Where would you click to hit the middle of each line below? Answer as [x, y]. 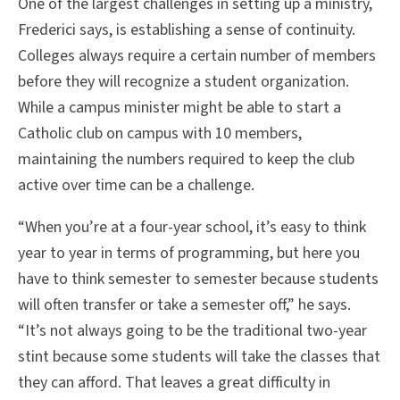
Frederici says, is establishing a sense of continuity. [187, 30]
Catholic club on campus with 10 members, [160, 134]
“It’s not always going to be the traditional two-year [192, 331]
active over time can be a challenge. [136, 186]
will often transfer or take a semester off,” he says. [184, 305]
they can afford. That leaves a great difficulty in [174, 383]
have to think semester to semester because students [198, 279]
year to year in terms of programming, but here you [189, 254]
